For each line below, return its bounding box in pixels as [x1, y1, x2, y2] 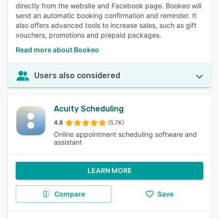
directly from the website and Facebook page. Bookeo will [16, 1, 201, 10]
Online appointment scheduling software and [54, 130, 197, 138]
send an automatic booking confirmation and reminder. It [16, 11, 197, 20]
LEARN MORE [87, 166, 132, 175]
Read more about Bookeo [16, 45, 99, 54]
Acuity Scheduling [54, 104, 124, 113]
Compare [54, 190, 85, 198]
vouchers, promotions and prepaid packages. [16, 31, 161, 39]
